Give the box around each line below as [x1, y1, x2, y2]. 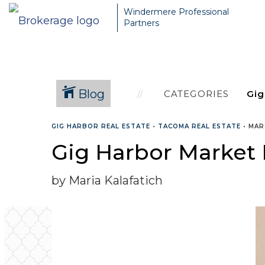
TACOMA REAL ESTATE [158, 122, 241, 130]
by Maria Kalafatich [51, 173, 163, 188]
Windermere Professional [124, 7, 229, 17]
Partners [124, 18, 159, 28]
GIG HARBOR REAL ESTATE [51, 122, 150, 130]
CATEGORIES [163, 88, 230, 99]
